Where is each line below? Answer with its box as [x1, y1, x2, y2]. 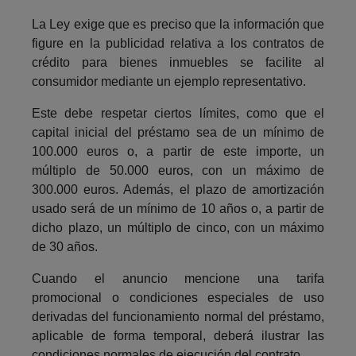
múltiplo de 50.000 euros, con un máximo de [32, 163, 324, 177]
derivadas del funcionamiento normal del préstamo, [32, 309, 324, 323]
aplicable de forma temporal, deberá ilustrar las [32, 328, 324, 342]
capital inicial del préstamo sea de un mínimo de [32, 125, 324, 139]
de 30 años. [32, 239, 98, 253]
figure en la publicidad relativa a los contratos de [32, 36, 324, 50]
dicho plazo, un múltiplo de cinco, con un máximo [32, 220, 324, 234]
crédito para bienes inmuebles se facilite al [32, 55, 324, 69]
